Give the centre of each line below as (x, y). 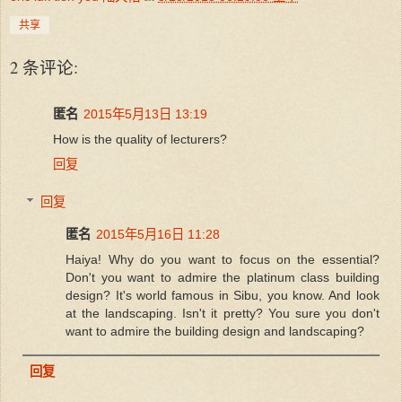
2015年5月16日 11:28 (158, 234)
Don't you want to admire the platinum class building (223, 277)
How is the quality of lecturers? (140, 140)
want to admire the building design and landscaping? (215, 331)
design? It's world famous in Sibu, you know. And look (223, 295)
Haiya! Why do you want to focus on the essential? (223, 259)
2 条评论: (44, 66)
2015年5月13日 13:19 (145, 114)
